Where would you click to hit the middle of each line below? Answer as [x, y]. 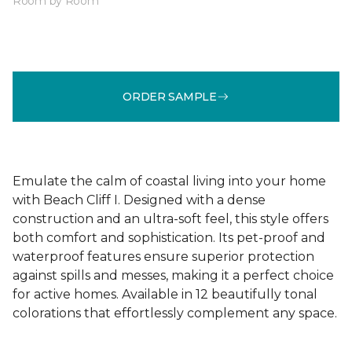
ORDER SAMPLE [170, 96]
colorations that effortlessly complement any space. [175, 313]
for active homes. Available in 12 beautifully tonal [165, 294]
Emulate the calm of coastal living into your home [169, 181]
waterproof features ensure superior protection [163, 257]
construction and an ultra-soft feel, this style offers [170, 219]
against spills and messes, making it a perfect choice [173, 275]
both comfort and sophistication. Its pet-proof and [169, 238]
